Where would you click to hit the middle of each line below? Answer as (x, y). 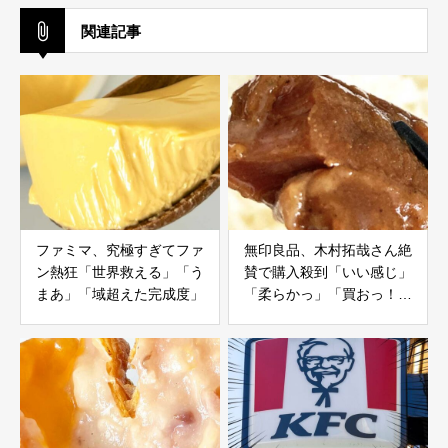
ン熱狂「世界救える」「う (120, 272)
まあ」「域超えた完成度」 (120, 294)
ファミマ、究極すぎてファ (120, 250)
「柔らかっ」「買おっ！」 (328, 294)
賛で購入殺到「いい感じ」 (328, 272)
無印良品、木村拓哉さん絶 (328, 250)
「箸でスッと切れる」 (314, 316)
